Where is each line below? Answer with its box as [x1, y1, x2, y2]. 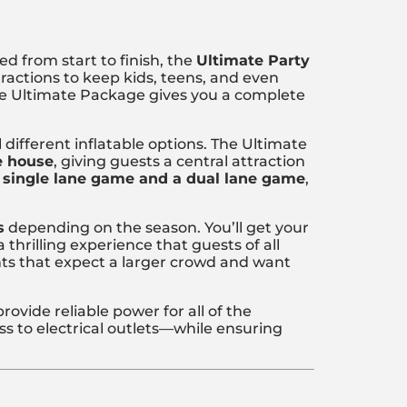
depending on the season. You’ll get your [5, 219, 309, 237]
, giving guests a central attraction [54, 153, 305, 171]
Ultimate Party [196, 52, 310, 70]
